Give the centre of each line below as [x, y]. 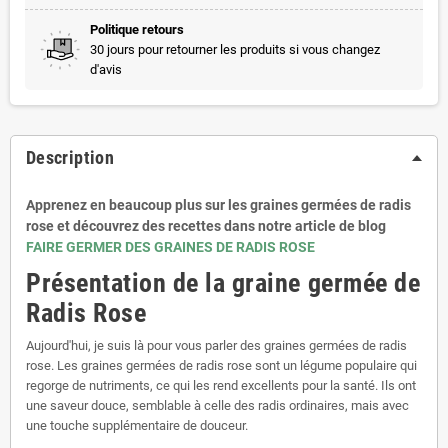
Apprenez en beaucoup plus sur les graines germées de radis [218, 204]
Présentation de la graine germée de [223, 282]
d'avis [106, 69]
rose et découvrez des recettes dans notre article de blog [206, 225]
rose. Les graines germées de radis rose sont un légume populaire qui [221, 365]
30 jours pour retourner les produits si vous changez [235, 49]
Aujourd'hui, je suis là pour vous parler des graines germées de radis [216, 345]
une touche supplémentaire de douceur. [137, 425]
